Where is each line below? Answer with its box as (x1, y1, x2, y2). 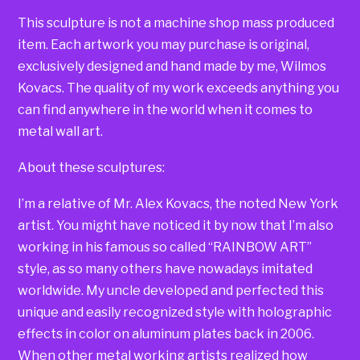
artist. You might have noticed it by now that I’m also (18, 218, 334, 234)
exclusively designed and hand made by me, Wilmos (18, 58, 327, 74)
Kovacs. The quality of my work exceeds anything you (18, 80, 340, 96)
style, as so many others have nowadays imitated (18, 261, 313, 277)
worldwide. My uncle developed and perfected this (18, 283, 325, 299)
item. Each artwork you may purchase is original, (18, 36, 310, 52)
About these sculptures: (18, 160, 166, 176)
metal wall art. (18, 123, 104, 139)
